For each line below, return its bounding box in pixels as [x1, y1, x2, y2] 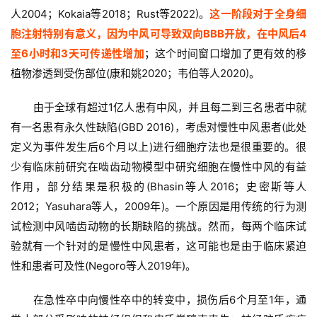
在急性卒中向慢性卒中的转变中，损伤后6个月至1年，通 [33, 293, 306, 307]
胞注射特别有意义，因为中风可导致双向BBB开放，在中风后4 [11, 27, 306, 41]
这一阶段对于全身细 [209, 7, 307, 21]
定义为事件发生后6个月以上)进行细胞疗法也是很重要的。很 [11, 140, 306, 154]
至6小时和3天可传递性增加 [11, 47, 144, 61]
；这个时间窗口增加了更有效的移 [144, 47, 307, 61]
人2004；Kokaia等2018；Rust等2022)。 [11, 7, 210, 21]
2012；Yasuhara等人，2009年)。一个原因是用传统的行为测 [11, 200, 306, 214]
